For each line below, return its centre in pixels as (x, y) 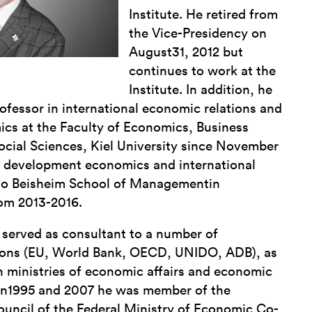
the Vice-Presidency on (198, 33)
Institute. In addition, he (201, 90)
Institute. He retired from (204, 15)
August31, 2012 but (186, 52)
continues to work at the (203, 71)
